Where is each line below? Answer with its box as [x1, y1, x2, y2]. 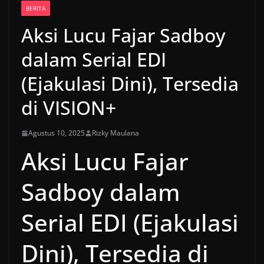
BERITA [26, 4, 45, 13]
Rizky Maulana [92, 128, 139, 138]
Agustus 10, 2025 [28, 128, 85, 138]
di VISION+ [21, 95, 116, 121]
